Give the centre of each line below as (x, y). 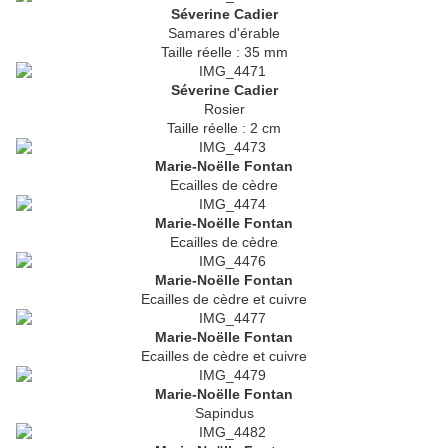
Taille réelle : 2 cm (224, 128)
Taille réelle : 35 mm (224, 52)
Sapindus (224, 413)
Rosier (224, 109)
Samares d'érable (224, 33)
